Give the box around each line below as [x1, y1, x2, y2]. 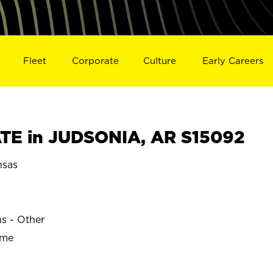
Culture [143, 55, 177, 66]
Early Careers [202, 55, 264, 66]
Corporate [71, 55, 119, 66]
